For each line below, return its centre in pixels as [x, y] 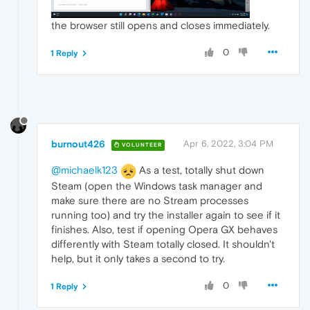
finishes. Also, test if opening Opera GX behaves [164, 229]
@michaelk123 [84, 170]
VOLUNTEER [141, 145]
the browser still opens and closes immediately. [161, 26]
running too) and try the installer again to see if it [166, 215]
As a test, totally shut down [200, 170]
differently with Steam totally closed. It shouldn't [163, 244]
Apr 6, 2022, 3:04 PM [228, 144]
